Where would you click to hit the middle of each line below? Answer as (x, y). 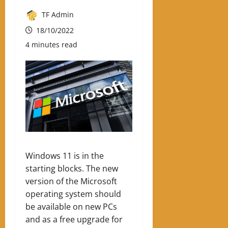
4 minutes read (51, 44)
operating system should (73, 194)
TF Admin (57, 15)
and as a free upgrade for (74, 219)
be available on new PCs (71, 206)
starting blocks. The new (72, 168)
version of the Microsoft (71, 181)
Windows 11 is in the (65, 155)
